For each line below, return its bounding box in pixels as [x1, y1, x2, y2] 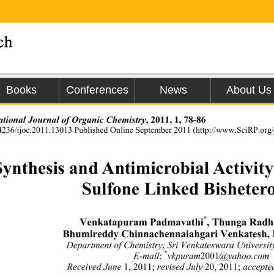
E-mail [133, 253, 159, 262]
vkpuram [167, 253, 201, 262]
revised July [154, 263, 206, 273]
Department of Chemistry [66, 242, 164, 251]
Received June [66, 263, 124, 273]
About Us [226, 84, 272, 96]
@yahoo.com [219, 253, 272, 262]
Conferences [66, 84, 128, 96]
